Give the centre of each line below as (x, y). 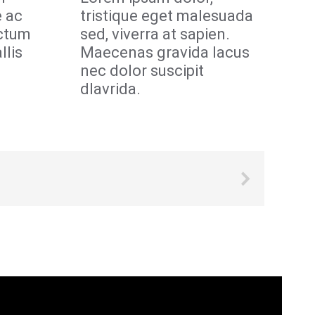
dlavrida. (110, 89)
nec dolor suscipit (142, 71)
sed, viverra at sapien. (155, 34)
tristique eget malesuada (166, 16)
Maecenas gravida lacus (165, 52)
